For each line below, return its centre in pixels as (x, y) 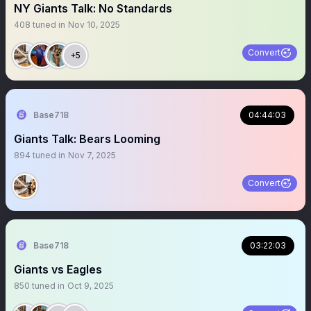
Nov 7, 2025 (92, 155)
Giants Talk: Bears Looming (87, 139)
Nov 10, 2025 (94, 25)
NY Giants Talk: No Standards (93, 8)
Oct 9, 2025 (91, 286)
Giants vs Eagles (58, 269)
